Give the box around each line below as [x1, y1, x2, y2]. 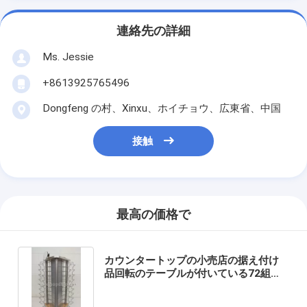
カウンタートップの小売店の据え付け [104, 254, 280, 267]
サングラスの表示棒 [104, 280, 197, 293]
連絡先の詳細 [116, 24, 191, 38]
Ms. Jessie [42, 50, 94, 63]
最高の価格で [116, 208, 191, 222]
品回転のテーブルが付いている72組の [104, 267, 282, 280]
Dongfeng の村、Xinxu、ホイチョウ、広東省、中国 [42, 101, 281, 114]
